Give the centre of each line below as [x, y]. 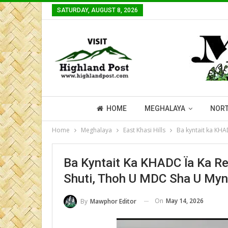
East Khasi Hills [144, 130]
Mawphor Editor [113, 201]
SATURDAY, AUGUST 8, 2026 [97, 10]
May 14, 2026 [185, 201]
